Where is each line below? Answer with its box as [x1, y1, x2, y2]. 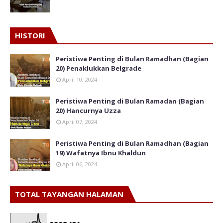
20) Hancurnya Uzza [56, 106, 121, 115]
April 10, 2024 [62, 75, 97, 83]
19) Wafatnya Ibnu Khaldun [56, 148, 146, 157]
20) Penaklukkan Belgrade [56, 63, 141, 73]
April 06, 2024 [62, 160, 97, 168]
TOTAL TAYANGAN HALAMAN [15, 189, 123, 199]
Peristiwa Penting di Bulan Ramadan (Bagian [56, 96, 204, 106]
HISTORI [15, 30, 45, 40]
